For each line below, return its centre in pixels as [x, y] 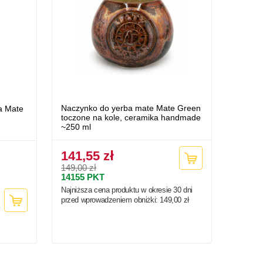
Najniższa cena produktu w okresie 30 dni [127, 190]
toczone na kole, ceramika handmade [131, 118]
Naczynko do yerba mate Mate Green [131, 108]
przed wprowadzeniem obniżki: [111, 200]
